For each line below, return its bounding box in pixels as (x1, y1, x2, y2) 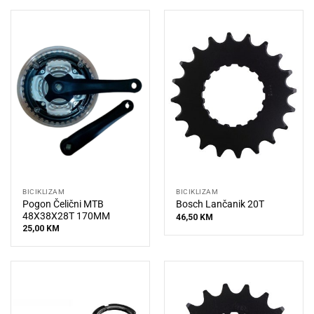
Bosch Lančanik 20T (176, 198, 265, 210)
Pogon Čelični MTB (22, 198, 104, 210)
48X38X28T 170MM (22, 210, 111, 221)
